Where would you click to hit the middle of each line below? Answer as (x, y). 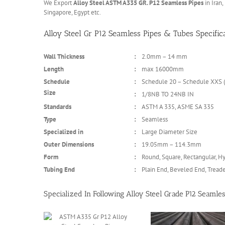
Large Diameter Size (170, 132)
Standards (58, 107)
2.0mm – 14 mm (164, 57)
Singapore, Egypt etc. (72, 12)
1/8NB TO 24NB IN (168, 94)
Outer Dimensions (69, 145)
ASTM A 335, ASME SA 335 (178, 107)
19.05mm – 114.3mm (172, 145)
